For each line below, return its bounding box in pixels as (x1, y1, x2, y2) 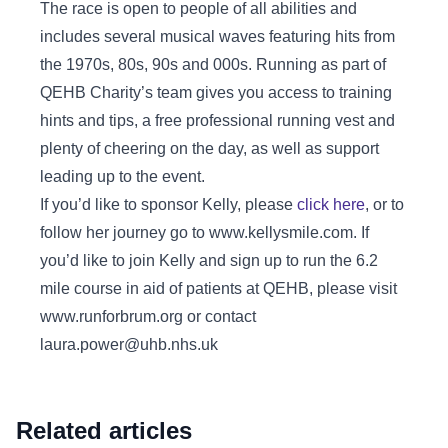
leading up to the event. (40, 168, 205, 186)
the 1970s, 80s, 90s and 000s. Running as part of (40, 56, 386, 74)
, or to (365, 196, 404, 214)
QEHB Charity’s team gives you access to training (40, 84, 392, 102)
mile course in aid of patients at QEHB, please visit (40, 280, 397, 298)
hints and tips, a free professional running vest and (40, 112, 395, 130)
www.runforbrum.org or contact (40, 308, 256, 326)
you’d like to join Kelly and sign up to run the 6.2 (40, 252, 378, 270)
